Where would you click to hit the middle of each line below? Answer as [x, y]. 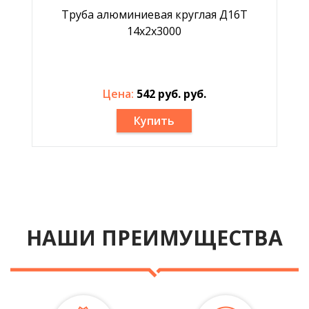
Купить [154, 121]
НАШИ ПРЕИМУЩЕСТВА [154, 238]
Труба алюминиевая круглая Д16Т [154, 14]
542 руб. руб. [171, 94]
